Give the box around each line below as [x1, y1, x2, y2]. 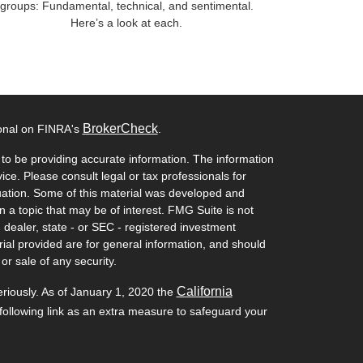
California [176, 284, 233, 298]
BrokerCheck [82, 121, 158, 135]
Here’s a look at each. [70, 15, 182, 29]
